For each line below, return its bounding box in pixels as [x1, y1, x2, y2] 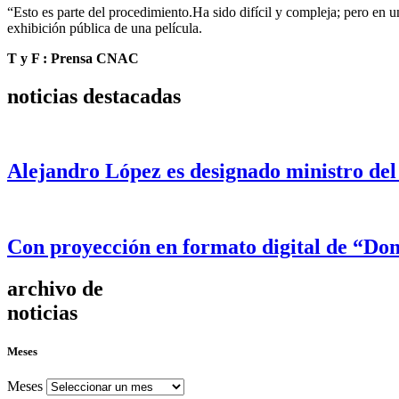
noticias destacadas [7, 84, 181, 108]
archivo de [7, 277, 103, 301]
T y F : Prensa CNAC [7, 50, 139, 66]
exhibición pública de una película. [7, 20, 202, 36]
